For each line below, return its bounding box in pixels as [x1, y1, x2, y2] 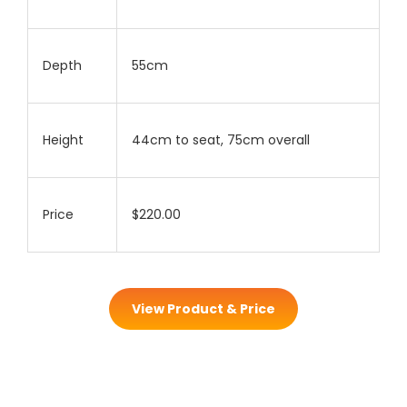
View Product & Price [132, 300, 275, 319]
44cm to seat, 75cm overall [132, 131, 310, 150]
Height [43, 131, 84, 150]
